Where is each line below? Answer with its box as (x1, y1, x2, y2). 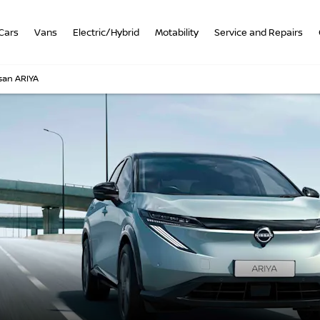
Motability (155, 26, 199, 39)
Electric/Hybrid (73, 26, 139, 39)
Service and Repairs (214, 26, 303, 39)
